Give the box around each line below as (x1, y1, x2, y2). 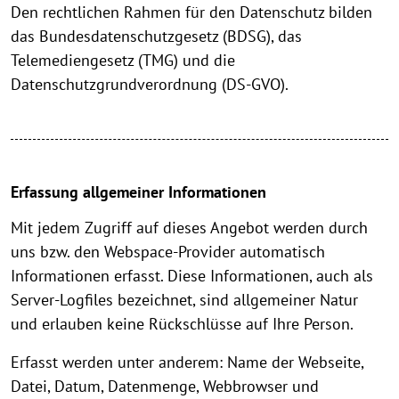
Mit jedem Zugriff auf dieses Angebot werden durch (11, 217, 368, 239)
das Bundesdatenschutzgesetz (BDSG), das (11, 26, 302, 47)
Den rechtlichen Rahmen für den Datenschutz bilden (11, 2, 372, 23)
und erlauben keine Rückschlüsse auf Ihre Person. (11, 313, 354, 335)
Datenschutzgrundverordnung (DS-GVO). (11, 74, 289, 95)
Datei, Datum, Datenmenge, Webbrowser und (11, 376, 319, 397)
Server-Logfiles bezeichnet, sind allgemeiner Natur (11, 289, 358, 311)
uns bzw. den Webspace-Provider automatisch (11, 241, 325, 263)
